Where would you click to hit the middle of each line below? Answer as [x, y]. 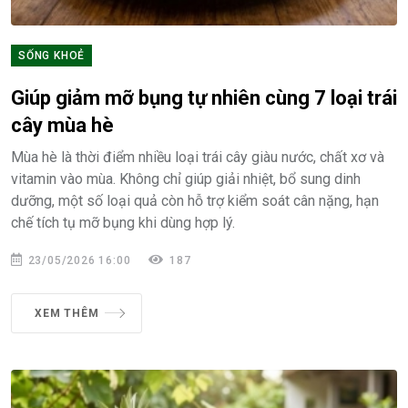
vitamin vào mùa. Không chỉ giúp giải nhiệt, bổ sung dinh [186, 178]
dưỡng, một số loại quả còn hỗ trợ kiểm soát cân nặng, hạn [195, 200]
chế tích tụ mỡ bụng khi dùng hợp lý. [123, 222]
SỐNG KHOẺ [52, 55]
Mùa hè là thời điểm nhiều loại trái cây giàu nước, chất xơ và [198, 157]
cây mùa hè [62, 125]
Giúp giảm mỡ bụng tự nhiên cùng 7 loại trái [204, 97]
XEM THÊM [67, 313]
